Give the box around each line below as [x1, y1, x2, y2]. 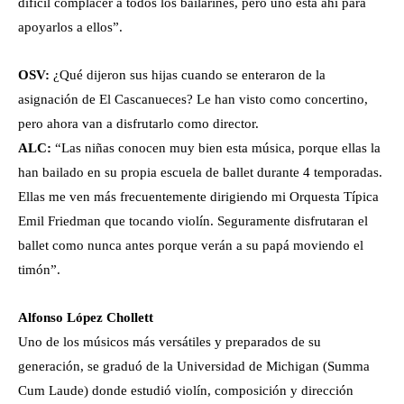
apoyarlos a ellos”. [18, 20, 123, 35]
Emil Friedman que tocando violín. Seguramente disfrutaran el [18, 214, 368, 229]
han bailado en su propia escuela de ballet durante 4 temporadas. [18, 165, 382, 180]
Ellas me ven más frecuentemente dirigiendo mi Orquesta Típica [18, 189, 379, 205]
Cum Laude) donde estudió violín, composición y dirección [18, 383, 353, 399]
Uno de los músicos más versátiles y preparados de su [18, 335, 321, 350]
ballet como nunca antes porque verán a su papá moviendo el [18, 238, 363, 253]
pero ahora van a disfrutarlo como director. [18, 116, 259, 132]
